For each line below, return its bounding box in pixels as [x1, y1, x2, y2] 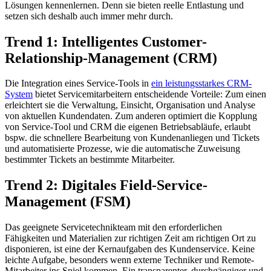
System [5, 89, 33, 100]
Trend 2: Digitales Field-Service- [5, 177, 207, 194]
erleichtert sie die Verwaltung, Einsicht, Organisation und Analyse [5, 100, 255, 111]
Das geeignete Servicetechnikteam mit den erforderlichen [5, 222, 222, 233]
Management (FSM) [5, 194, 131, 210]
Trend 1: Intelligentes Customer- [5, 33, 207, 50]
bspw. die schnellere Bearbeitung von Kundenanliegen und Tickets [5, 132, 260, 143]
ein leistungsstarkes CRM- [151, 78, 252, 89]
